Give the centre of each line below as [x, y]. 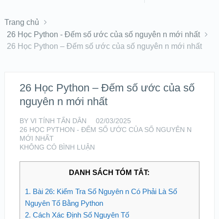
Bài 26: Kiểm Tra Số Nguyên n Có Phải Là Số [104, 192]
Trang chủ [22, 22]
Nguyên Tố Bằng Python [64, 203]
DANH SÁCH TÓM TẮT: [109, 172]
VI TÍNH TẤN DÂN [58, 121]
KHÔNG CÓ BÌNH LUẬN [57, 147]
